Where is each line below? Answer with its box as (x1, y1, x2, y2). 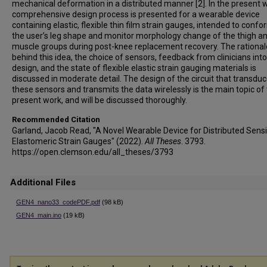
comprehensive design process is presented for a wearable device (12, 10, 260, 19)
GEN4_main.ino (16, 212, 61, 219)
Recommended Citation (12, 115, 100, 124)
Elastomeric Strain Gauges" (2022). (12, 136, 145, 146)
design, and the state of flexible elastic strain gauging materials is (12, 63, 256, 73)
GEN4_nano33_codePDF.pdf (16, 198, 100, 206)
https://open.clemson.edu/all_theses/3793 (12, 147, 173, 157)
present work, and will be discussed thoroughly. (12, 95, 187, 105)
